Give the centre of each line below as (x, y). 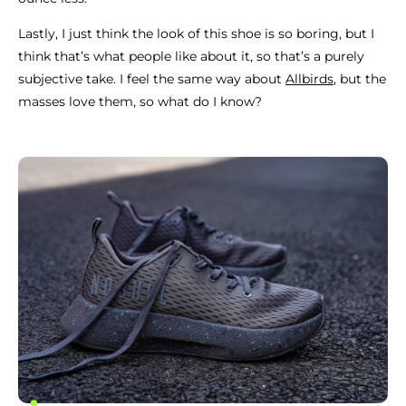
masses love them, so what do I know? (140, 102)
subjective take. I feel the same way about (152, 79)
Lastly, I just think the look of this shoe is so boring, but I (196, 34)
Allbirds (309, 79)
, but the (360, 79)
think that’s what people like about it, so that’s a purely (191, 57)
